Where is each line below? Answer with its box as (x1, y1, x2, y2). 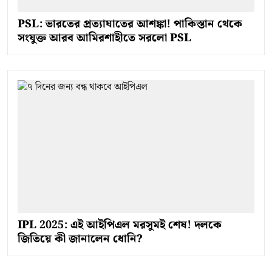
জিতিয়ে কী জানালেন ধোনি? (18, 230, 143, 248)
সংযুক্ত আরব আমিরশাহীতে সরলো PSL (18, 29, 191, 47)
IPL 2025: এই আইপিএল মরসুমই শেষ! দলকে (18, 216, 222, 234)
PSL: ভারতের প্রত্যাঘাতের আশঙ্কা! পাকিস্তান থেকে (18, 15, 242, 33)
